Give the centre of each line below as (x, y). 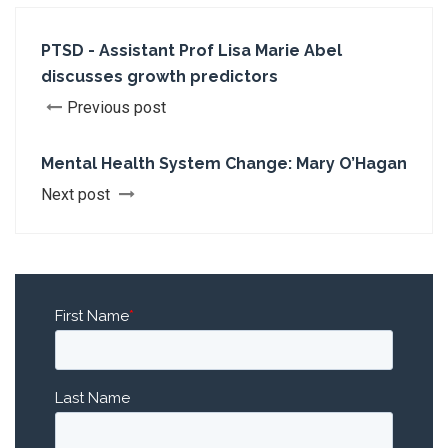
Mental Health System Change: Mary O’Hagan (224, 163)
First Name (92, 316)
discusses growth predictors (159, 76)
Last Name (92, 398)
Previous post (116, 107)
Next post (77, 194)
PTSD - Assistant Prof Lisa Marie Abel (191, 50)
